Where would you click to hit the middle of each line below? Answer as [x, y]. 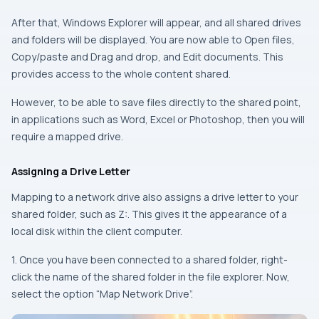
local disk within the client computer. [97, 231]
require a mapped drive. [67, 136]
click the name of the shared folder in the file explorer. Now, [151, 277]
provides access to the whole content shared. [121, 74]
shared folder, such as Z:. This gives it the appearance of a [149, 214]
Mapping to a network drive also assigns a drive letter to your [155, 197]
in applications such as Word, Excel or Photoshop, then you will [158, 119]
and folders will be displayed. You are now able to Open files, [153, 40]
